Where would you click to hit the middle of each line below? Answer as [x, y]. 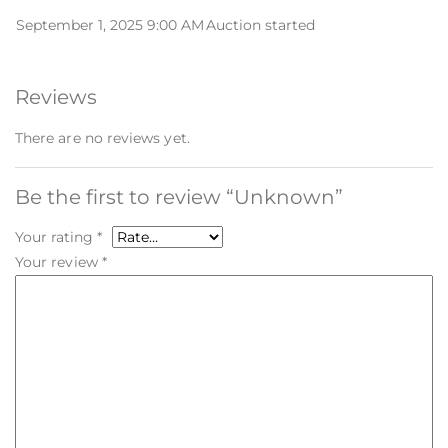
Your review [58, 262]
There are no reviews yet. [102, 138]
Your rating [56, 237]
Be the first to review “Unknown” [179, 197]
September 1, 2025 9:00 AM [110, 25]
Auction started [260, 25]
